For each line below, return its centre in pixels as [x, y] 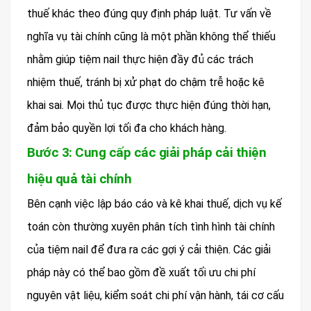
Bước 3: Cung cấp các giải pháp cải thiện [146, 153]
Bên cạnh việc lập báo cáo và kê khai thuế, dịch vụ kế [154, 204]
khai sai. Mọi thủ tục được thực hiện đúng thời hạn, [149, 106]
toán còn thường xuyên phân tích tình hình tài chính [151, 227]
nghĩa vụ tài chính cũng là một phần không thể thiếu [151, 37]
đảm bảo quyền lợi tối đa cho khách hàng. [127, 128]
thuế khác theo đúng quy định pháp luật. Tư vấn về [149, 14]
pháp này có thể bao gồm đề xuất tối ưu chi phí [141, 273]
